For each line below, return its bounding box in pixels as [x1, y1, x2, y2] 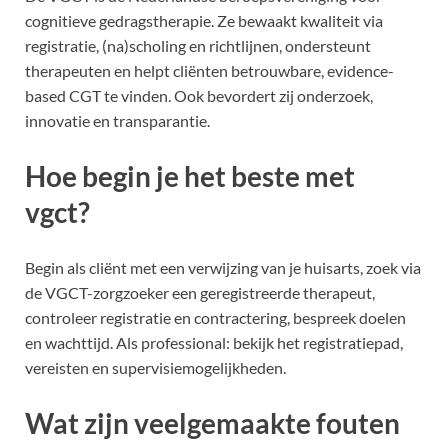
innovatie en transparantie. [25, 110, 210, 130]
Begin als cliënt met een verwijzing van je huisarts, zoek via [25, 258, 421, 278]
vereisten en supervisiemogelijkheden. [25, 358, 286, 378]
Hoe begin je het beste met [25, 159, 355, 194]
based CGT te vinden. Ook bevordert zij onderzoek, [25, 85, 373, 105]
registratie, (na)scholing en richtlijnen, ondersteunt [25, 35, 371, 55]
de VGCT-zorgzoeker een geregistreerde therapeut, [25, 283, 375, 303]
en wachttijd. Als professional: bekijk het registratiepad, [25, 333, 403, 353]
